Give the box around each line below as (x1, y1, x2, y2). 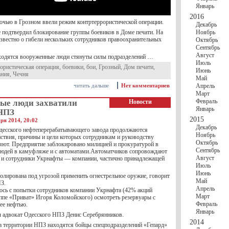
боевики (62, 63, 83, 71)
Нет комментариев (121, 82, 170, 88)
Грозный (99, 63, 121, 71)
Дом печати (124, 63, 153, 71)
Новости (128, 98, 152, 105)
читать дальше (74, 82, 109, 88)
